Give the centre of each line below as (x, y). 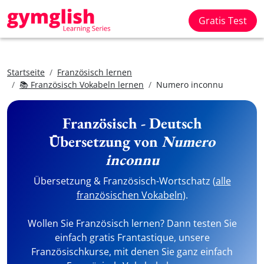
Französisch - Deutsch (132, 123)
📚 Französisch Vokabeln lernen (82, 85)
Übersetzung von (105, 141)
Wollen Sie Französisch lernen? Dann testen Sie (132, 223)
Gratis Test (223, 21)
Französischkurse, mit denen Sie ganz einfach (132, 252)
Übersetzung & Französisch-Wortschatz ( (124, 181)
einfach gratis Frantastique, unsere (132, 237)
